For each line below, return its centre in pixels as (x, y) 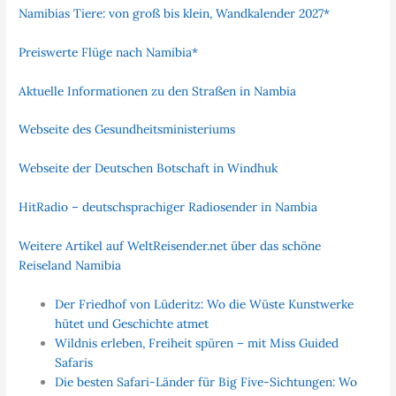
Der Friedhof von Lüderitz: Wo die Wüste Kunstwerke (205, 304)
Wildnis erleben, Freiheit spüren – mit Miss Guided (197, 343)
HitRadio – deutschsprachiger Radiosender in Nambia (168, 207)
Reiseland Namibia (70, 266)
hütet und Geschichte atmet (132, 323)
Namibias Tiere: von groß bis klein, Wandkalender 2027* (175, 13)
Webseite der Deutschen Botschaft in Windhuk (148, 168)
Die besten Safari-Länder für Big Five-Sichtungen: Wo (206, 381)
